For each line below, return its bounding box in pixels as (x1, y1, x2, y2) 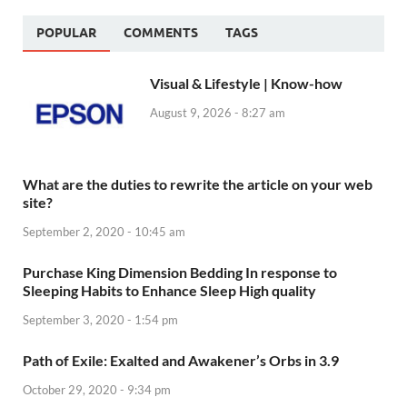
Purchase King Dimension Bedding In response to (23, 263, 337, 282)
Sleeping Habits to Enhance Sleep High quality (23, 282, 316, 300)
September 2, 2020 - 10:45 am (23, 224, 185, 240)
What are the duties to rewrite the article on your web (23, 175, 372, 194)
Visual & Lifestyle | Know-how (150, 74, 342, 93)
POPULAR (36, 25, 96, 41)
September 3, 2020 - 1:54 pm (23, 313, 178, 328)
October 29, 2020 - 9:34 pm (23, 382, 171, 397)
